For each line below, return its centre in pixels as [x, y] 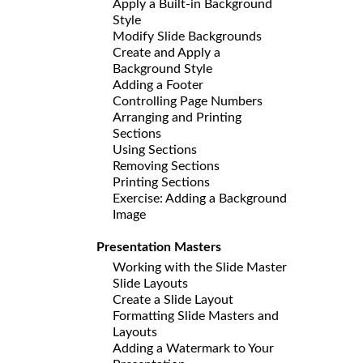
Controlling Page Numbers [188, 101]
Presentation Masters [159, 247]
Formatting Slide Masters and [196, 316]
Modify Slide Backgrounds [187, 36]
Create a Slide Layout [173, 299]
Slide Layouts [150, 283]
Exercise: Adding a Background [200, 198]
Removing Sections [166, 166]
